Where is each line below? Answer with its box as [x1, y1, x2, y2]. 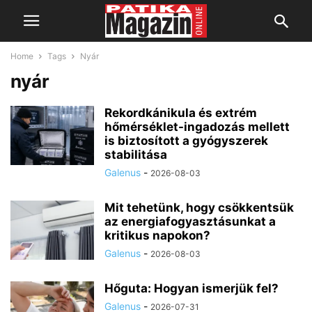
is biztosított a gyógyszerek [104, 134, 268, 148]
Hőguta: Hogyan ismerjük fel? [104, 281, 279, 295]
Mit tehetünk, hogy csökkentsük [104, 201, 294, 214]
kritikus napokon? [104, 228, 210, 242]
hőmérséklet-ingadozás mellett [104, 120, 290, 134]
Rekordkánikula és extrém [104, 106, 257, 120]
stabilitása [104, 148, 167, 162]
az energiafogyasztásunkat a [104, 214, 276, 228]
